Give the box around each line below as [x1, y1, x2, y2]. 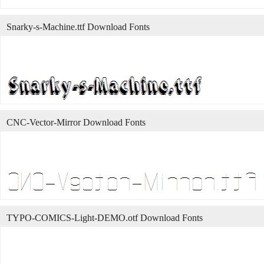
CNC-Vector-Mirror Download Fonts [6, 117, 146, 127]
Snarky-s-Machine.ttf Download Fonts [6, 22, 150, 32]
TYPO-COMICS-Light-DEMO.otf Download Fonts [6, 213, 203, 223]
